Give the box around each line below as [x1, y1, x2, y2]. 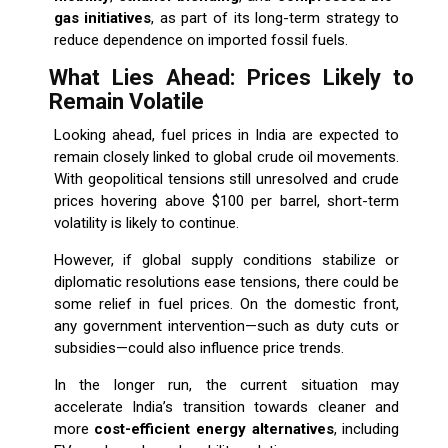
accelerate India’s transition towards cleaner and [53, 398, 400, 417]
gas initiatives [53, 9, 152, 28]
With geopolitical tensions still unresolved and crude [53, 170, 400, 189]
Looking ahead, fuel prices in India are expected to [53, 126, 400, 145]
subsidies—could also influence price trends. [53, 339, 344, 358]
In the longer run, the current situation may [53, 376, 400, 395]
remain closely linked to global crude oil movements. [53, 148, 400, 167]
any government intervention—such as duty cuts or [53, 317, 400, 336]
